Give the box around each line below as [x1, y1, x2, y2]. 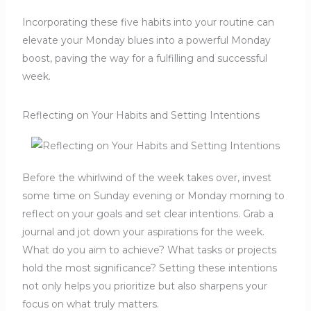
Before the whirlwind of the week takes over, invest [22, 171, 271, 184]
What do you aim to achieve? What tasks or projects [22, 243, 276, 256]
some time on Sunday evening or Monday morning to [22, 189, 285, 202]
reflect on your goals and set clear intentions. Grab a [22, 207, 274, 220]
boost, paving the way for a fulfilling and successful [22, 52, 267, 65]
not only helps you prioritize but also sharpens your [22, 279, 267, 292]
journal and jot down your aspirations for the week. [22, 225, 264, 238]
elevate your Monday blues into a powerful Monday [22, 34, 271, 47]
